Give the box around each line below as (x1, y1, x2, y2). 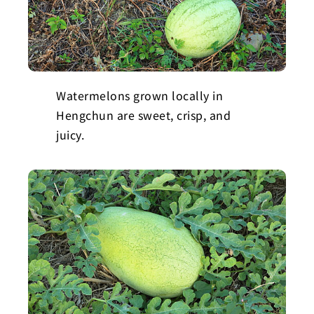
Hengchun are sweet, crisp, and (56, 106, 231, 123)
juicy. (56, 125, 84, 143)
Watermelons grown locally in (56, 86, 223, 104)
